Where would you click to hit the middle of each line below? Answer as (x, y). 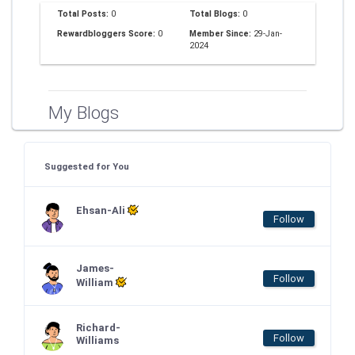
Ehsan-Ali (102, 210)
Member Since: (221, 33)
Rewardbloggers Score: (107, 33)
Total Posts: (84, 13)
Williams (97, 340)
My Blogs (84, 113)
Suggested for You (87, 166)
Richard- (98, 328)
